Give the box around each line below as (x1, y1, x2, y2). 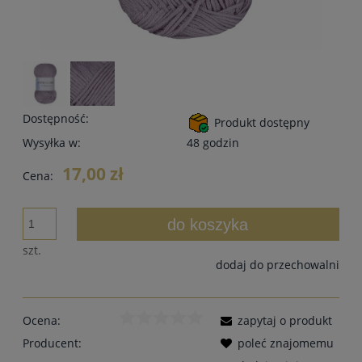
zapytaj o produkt (238, 312, 332, 328)
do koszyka (167, 215, 249, 234)
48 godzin (187, 134, 239, 150)
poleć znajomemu (238, 335, 334, 351)
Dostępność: (23, 110, 89, 126)
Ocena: (23, 312, 61, 328)
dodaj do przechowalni (216, 256, 339, 272)
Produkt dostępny (214, 114, 309, 130)
